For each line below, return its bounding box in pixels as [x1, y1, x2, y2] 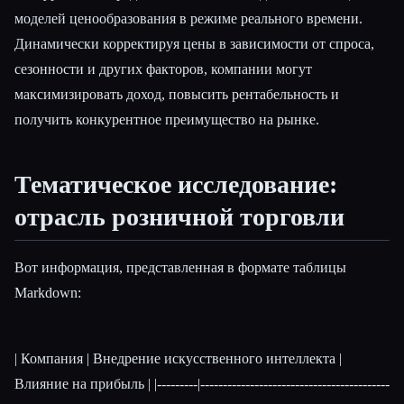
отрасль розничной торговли [14, 203, 344, 232]
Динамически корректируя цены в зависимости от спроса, [14, 36, 374, 52]
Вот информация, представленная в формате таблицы [14, 259, 346, 275]
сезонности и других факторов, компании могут [14, 61, 312, 78]
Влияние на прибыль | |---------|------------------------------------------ [14, 376, 390, 392]
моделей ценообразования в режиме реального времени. [14, 11, 363, 27]
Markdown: [14, 284, 81, 300]
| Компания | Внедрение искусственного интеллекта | [14, 351, 342, 367]
